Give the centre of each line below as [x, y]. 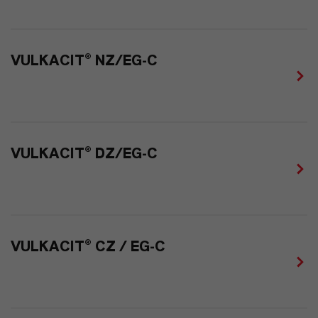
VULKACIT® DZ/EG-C [84, 154]
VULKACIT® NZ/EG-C [84, 61]
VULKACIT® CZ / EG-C [88, 247]
